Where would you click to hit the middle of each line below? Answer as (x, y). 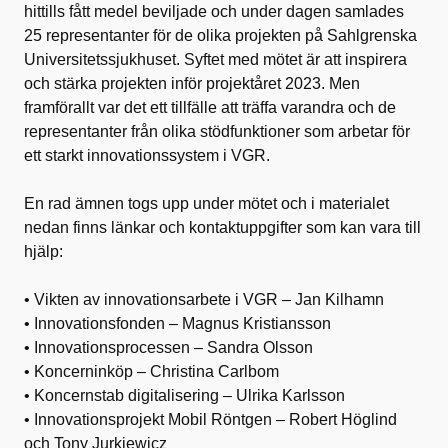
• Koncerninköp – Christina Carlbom (151, 372)
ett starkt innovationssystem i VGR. (147, 156)
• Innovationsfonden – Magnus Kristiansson (177, 324)
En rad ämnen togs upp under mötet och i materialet (206, 204)
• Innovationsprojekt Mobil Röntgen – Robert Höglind (210, 420)
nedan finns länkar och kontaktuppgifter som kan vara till (222, 228)
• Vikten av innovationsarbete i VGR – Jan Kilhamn (204, 300)
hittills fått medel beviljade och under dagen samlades (214, 12)
